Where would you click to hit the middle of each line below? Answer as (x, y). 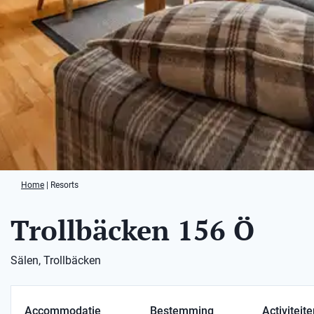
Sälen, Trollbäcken (56, 260)
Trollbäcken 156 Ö (132, 230)
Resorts (64, 185)
